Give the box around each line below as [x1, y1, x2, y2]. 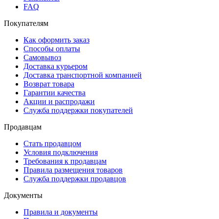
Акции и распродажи [23, 97, 95, 106]
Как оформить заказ [23, 35, 89, 44]
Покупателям [4, 19, 48, 27]
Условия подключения [23, 148, 98, 156]
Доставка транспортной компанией [23, 70, 142, 79]
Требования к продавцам [23, 156, 107, 165]
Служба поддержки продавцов [23, 174, 126, 183]
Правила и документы [23, 207, 98, 216]
